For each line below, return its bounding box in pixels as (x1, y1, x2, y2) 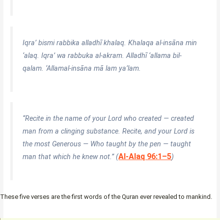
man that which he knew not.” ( (23, 153, 119, 161)
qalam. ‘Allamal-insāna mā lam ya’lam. (23, 64, 141, 72)
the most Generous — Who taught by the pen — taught (23, 140, 192, 148)
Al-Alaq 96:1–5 (118, 152, 172, 161)
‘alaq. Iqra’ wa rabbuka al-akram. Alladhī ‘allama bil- (23, 51, 182, 59)
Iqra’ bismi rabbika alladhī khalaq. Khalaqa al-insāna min (23, 38, 197, 47)
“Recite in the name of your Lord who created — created (23, 114, 194, 122)
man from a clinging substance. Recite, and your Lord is (23, 127, 195, 135)
